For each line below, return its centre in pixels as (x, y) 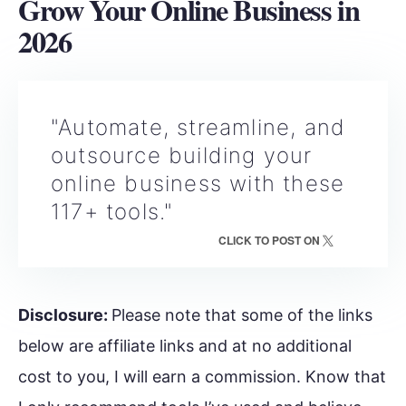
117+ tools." (112, 212)
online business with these (198, 184)
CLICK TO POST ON (271, 240)
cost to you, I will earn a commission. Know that (202, 376)
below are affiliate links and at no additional (185, 345)
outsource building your (182, 156)
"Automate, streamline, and (198, 128)
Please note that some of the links (242, 314)
